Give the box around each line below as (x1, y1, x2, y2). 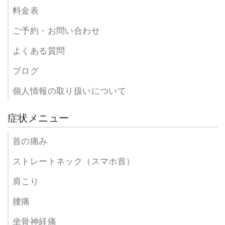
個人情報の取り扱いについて (13, 86, 127, 96)
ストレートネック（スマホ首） (13, 156, 135, 166)
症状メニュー (8, 112, 69, 124)
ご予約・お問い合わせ (13, 26, 100, 36)
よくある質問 (13, 46, 65, 56)
